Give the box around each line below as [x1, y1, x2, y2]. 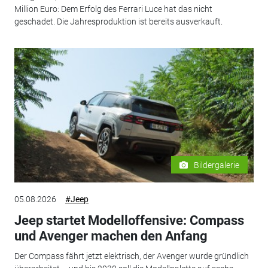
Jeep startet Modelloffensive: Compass [14, 212, 244, 228]
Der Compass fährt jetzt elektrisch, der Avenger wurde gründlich [14, 251, 249, 261]
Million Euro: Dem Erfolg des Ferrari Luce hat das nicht [14, 4, 212, 14]
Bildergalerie [194, 160, 240, 170]
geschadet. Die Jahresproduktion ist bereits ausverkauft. [14, 17, 223, 27]
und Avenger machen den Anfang [14, 228, 208, 243]
